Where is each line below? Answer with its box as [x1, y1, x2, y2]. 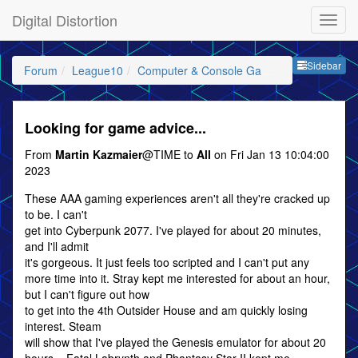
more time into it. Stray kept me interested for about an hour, [25, 270, 330, 286]
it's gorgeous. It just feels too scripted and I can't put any [25, 254, 309, 270]
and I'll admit [25, 238, 89, 254]
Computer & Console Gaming [137, 62, 261, 78]
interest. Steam [25, 318, 101, 334]
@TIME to [142, 146, 197, 162]
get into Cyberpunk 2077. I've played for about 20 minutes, [25, 222, 321, 238]
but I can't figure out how [25, 286, 149, 302]
